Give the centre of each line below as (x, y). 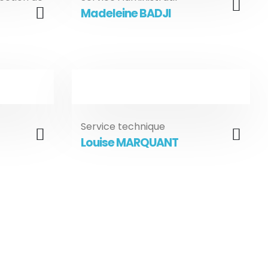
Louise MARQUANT (130, 143)
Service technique (123, 127)
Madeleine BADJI (126, 13)
